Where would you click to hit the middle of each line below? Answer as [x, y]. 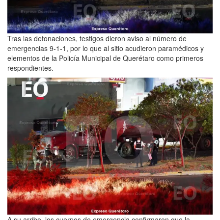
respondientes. [30, 68]
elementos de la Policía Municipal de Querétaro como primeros [105, 58]
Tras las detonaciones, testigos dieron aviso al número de [97, 39]
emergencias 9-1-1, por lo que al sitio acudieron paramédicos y [106, 48]
